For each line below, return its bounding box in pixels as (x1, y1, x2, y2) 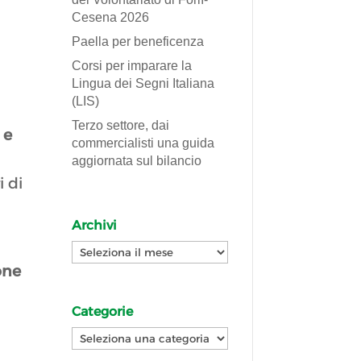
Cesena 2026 (72, 10, 150, 24)
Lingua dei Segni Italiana (72, 76, 215, 90)
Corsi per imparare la (72, 58, 193, 73)
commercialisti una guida (72, 135, 215, 150)
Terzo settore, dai (72, 118, 170, 132)
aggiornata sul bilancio (72, 153, 202, 168)
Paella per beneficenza (72, 34, 205, 48)
